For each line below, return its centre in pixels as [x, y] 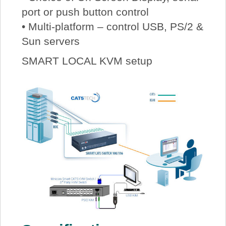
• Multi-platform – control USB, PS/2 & [112, 26]
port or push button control [85, 12]
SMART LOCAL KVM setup [87, 61]
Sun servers [50, 41]
